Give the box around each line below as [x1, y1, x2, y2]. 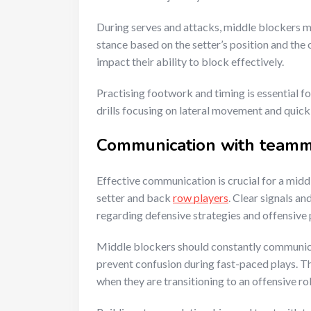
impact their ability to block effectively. [96, 55, 284, 69]
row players [173, 191, 228, 205]
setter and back [96, 191, 173, 205]
